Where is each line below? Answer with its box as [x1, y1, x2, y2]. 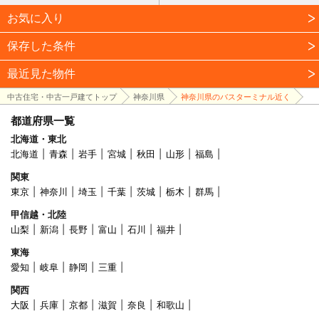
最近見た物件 [7, 66, 75, 80]
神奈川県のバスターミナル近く [181, 91, 291, 102]
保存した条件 [7, 38, 75, 53]
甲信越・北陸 [11, 209, 66, 221]
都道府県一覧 [11, 113, 75, 127]
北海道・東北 [11, 133, 66, 145]
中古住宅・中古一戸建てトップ [7, 91, 117, 102]
